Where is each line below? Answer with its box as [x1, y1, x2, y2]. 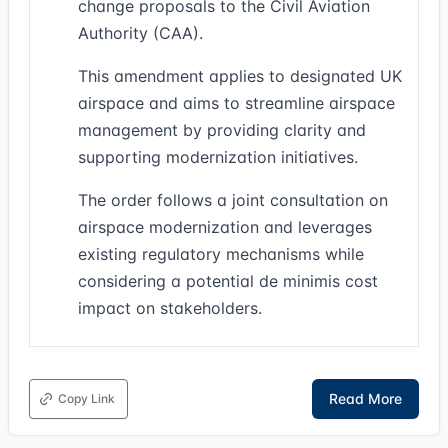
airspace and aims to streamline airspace [78, 93, 395, 113]
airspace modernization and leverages [78, 217, 372, 237]
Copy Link [58, 391, 115, 406]
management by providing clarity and [78, 120, 366, 140]
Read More [329, 390, 402, 407]
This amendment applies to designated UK [78, 66, 402, 86]
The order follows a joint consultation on [78, 190, 388, 210]
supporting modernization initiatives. [78, 147, 358, 167]
